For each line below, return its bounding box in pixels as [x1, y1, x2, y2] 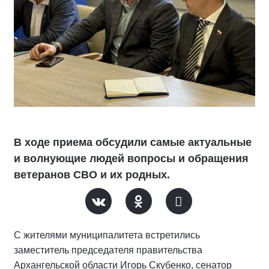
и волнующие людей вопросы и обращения [14, 153, 249, 165]
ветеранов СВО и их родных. [14, 169, 170, 181]
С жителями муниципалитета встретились [14, 230, 200, 240]
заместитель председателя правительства [14, 245, 202, 255]
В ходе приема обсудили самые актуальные [14, 136, 252, 148]
